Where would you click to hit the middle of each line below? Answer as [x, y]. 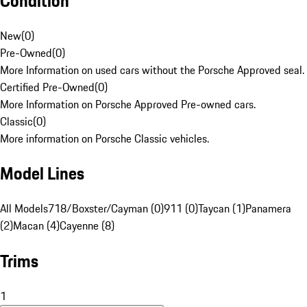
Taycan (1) [222, 209]
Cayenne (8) [87, 226]
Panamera [268, 209]
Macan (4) [36, 226]
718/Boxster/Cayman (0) [106, 209]
